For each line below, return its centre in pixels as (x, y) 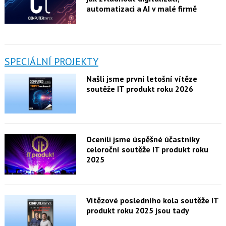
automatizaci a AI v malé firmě (141, 8)
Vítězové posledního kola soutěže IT (152, 201)
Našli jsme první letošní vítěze (142, 78)
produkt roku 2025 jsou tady (137, 211)
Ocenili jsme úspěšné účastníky (143, 139)
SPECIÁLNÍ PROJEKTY (51, 61)
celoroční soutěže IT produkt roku (147, 150)
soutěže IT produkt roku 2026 (139, 89)
